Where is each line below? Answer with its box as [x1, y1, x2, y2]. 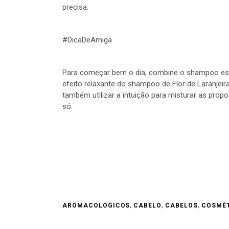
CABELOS [165, 201, 198, 209]
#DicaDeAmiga [62, 35, 112, 44]
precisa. [62, 2, 88, 12]
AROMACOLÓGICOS [62, 201, 130, 209]
